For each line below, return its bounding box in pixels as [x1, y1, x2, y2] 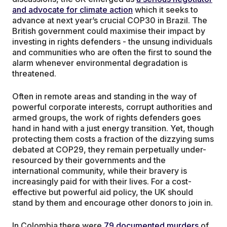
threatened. [12, 68, 56, 79]
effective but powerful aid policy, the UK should [12, 187, 193, 198]
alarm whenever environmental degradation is [12, 58, 187, 68]
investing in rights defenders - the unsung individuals [12, 36, 212, 47]
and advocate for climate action [12, 5, 133, 15]
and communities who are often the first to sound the [12, 47, 212, 58]
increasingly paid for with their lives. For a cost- [12, 176, 192, 187]
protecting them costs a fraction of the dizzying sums [12, 134, 214, 144]
